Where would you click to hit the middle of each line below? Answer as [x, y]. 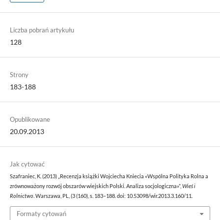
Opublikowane [30, 120]
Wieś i [189, 186]
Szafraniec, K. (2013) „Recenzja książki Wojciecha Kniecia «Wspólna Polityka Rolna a [109, 177]
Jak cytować [27, 164]
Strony [19, 75]
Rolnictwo [21, 196]
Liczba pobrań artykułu [42, 30]
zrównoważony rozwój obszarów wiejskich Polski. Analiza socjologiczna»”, [96, 186]
